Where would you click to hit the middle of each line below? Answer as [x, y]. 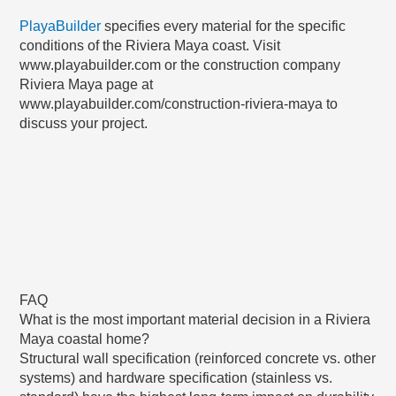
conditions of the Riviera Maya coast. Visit [150, 45]
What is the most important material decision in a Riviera [195, 319]
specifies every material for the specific [224, 26]
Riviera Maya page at [87, 84]
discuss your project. [84, 123]
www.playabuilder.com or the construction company [180, 65]
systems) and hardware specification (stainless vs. [176, 377]
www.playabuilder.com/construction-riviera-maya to [179, 103]
